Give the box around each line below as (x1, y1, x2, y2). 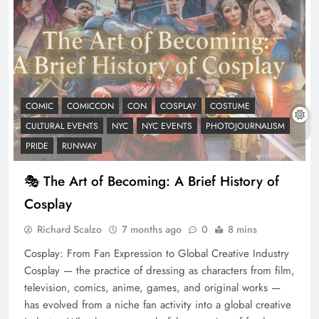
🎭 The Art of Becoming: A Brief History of (24, 171, 279, 191)
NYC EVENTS (142, 119, 192, 132)
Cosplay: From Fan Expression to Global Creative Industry (24, 245, 289, 261)
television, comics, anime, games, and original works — (24, 279, 281, 296)
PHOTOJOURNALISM (206, 119, 285, 132)
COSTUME (210, 99, 250, 113)
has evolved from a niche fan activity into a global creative (24, 296, 291, 313)
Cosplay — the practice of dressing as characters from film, (24, 262, 295, 278)
